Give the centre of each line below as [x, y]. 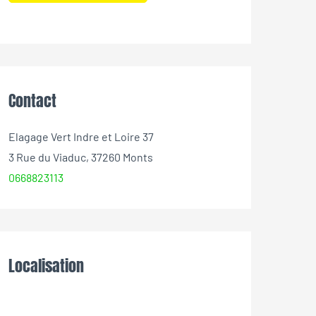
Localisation [46, 266]
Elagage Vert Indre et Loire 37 [81, 136]
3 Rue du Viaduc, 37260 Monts [81, 157]
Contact [32, 101]
